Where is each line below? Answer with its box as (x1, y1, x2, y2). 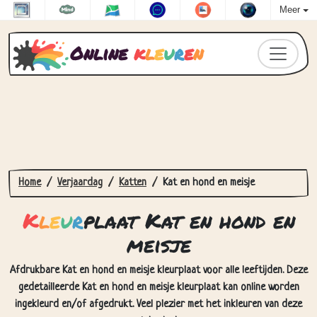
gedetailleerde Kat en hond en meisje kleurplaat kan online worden (18, 246, 299, 258)
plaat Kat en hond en (83, 171, 295, 200)
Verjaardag (57, 142, 103, 154)
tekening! (140, 280, 177, 292)
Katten (119, 142, 146, 154)
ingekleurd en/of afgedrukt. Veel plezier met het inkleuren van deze (15, 263, 302, 275)
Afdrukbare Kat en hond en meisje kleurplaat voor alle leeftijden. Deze (9, 229, 308, 241)
